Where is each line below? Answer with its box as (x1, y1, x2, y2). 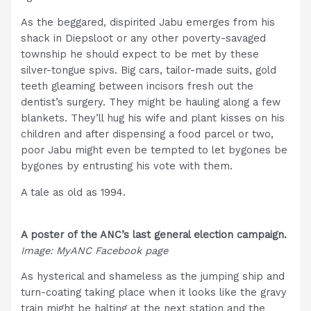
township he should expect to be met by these (21, 48, 260, 61)
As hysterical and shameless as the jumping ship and (21, 270, 285, 283)
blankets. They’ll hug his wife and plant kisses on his (21, 112, 285, 125)
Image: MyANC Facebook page (21, 244, 169, 257)
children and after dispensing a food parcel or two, (21, 128, 274, 141)
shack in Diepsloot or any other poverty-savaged (21, 32, 267, 45)
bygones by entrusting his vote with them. (21, 160, 237, 173)
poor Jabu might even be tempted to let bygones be (21, 144, 288, 157)
